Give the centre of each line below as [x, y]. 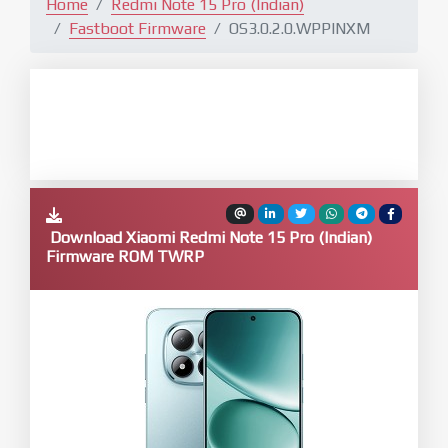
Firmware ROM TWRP [125, 256]
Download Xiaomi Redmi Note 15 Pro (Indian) [209, 237]
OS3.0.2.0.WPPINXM [299, 28]
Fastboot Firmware [137, 28]
